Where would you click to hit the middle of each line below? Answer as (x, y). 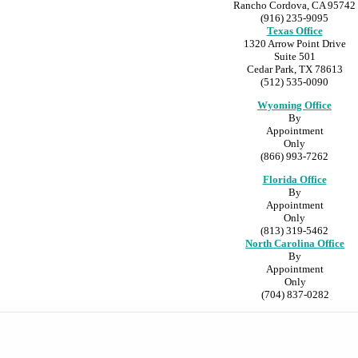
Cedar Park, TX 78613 (294, 69)
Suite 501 (294, 56)
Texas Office (294, 30)
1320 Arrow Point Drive (294, 43)
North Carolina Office (295, 243)
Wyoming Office (294, 105)
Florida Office (294, 179)
